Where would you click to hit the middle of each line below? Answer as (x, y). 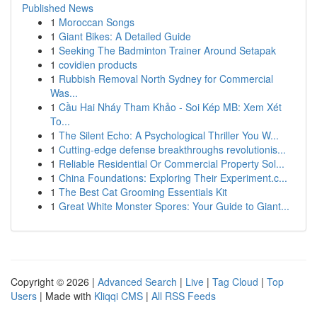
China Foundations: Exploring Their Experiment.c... (173, 178)
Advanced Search (137, 282)
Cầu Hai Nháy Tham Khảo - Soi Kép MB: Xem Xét (170, 107)
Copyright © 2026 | (54, 282)
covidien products (98, 64)
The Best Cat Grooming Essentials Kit (143, 192)
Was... (64, 93)
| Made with (65, 296)
